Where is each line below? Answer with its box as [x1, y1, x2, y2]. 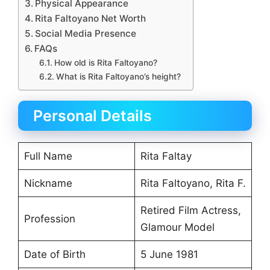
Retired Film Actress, [140, 204, 241, 216]
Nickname [24, 177, 72, 189]
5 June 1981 [140, 248, 198, 260]
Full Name [24, 149, 72, 162]
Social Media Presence [35, 27, 137, 39]
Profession [24, 212, 75, 225]
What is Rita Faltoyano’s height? [55, 71, 181, 81]
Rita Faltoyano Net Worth [35, 12, 146, 24]
